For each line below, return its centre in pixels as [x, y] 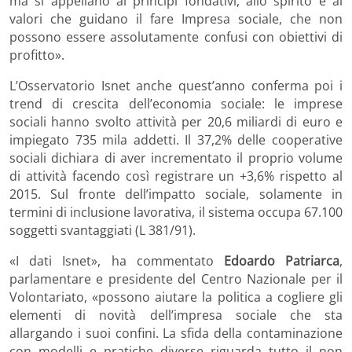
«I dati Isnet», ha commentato [117, 260]
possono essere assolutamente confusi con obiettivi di [176, 37]
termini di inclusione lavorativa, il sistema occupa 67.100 [176, 212]
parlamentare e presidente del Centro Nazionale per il [176, 279]
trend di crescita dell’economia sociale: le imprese [176, 103]
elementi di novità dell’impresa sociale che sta [176, 315]
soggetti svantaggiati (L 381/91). [103, 230]
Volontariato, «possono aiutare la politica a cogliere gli [176, 297]
